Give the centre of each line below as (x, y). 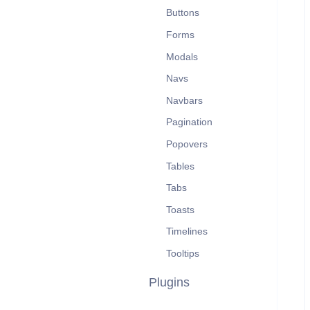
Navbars (184, 100)
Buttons (182, 13)
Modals (182, 56)
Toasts (180, 209)
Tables (180, 166)
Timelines (186, 231)
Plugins (169, 282)
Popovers (186, 144)
